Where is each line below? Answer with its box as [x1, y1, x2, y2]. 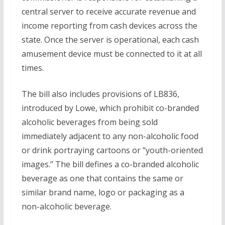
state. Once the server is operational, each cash [21, 34, 199, 45]
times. [21, 62, 44, 73]
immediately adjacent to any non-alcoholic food [21, 131, 198, 142]
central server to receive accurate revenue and [21, 6, 196, 17]
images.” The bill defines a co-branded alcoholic [21, 159, 199, 170]
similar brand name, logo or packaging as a [21, 187, 184, 198]
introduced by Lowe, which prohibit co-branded [21, 102, 199, 114]
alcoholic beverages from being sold [21, 117, 158, 128]
